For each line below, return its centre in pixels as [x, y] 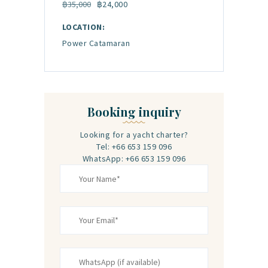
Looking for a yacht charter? [134, 135]
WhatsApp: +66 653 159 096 [134, 159]
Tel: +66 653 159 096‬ [134, 147]
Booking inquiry [134, 112]
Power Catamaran [96, 43]
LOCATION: [83, 27]
